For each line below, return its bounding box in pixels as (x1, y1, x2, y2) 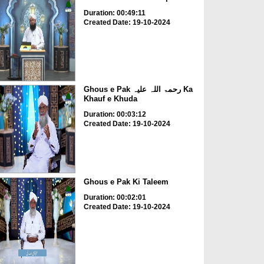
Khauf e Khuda (83, 94, 137, 104)
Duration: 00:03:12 (83, 110, 146, 119)
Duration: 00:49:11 (83, 8, 146, 17)
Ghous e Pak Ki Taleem (83, 177, 169, 186)
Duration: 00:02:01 (83, 193, 146, 202)
